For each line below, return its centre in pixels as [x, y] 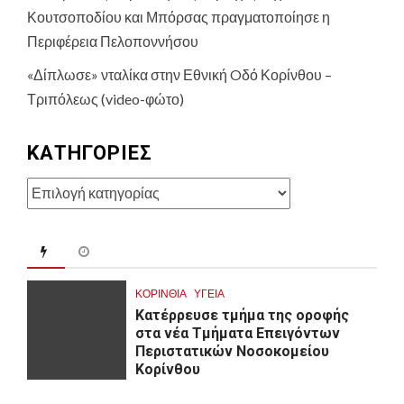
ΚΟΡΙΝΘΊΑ [161, 293]
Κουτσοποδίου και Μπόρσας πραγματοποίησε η [179, 16]
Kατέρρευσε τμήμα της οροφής [242, 315]
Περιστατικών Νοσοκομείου [232, 351]
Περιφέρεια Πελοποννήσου [113, 41]
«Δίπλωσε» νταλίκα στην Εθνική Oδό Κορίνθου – [179, 74]
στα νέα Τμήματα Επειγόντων [238, 333]
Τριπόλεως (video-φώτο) [106, 98]
